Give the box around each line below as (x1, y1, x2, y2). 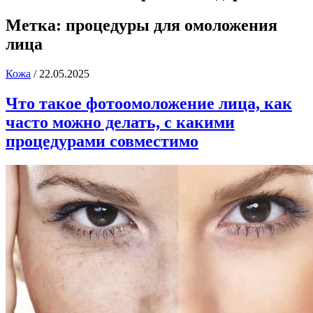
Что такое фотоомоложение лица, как (6, 94, 292, 112)
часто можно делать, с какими (6, 112, 235, 131)
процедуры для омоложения (66, 15, 277, 34)
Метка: (6, 15, 66, 34)
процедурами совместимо (6, 131, 198, 150)
